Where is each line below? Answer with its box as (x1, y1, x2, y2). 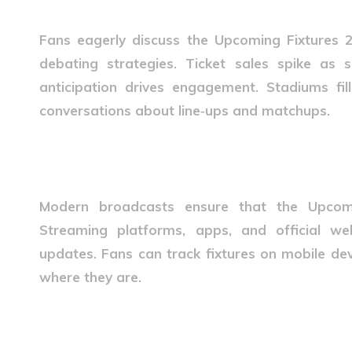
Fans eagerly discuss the (39, 31, 214, 48)
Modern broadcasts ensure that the (39, 198, 308, 214)
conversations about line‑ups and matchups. (39, 102, 330, 119)
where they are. (39, 269, 141, 285)
